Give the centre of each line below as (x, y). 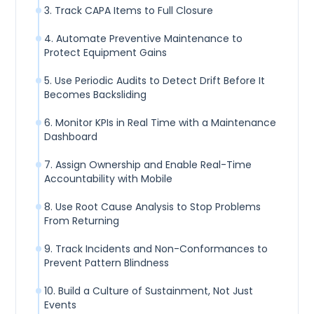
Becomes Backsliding (96, 95)
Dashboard (71, 137)
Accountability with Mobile (109, 179)
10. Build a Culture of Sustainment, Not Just (149, 291)
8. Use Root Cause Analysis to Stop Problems (153, 207)
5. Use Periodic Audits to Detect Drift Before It (155, 81)
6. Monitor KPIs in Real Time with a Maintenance (161, 123)
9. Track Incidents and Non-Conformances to (156, 249)
